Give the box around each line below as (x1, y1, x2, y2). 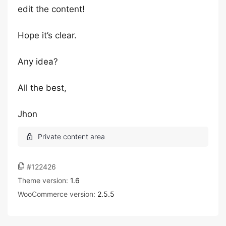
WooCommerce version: (18, 190, 97, 198)
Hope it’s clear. (18, 30, 77, 40)
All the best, (18, 83, 67, 93)
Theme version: (18, 176, 70, 185)
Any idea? (18, 56, 58, 67)
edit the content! (18, 4, 85, 14)
